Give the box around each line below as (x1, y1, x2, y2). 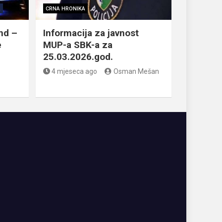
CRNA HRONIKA (45, 5, 85, 12)
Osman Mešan (113, 67, 159, 76)
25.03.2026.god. (43, 51, 113, 63)
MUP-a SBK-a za (43, 39, 112, 51)
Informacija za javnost (43, 27, 139, 39)
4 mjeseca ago (52, 67, 97, 76)
